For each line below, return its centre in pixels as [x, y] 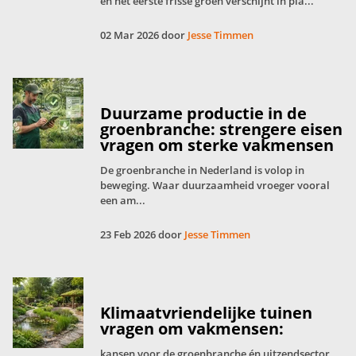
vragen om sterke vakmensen [217, 145]
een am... [123, 200]
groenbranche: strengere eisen [221, 129]
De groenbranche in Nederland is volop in [202, 170]
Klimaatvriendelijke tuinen [206, 312]
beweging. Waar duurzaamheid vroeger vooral [215, 185]
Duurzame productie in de [203, 113]
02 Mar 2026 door [144, 35]
